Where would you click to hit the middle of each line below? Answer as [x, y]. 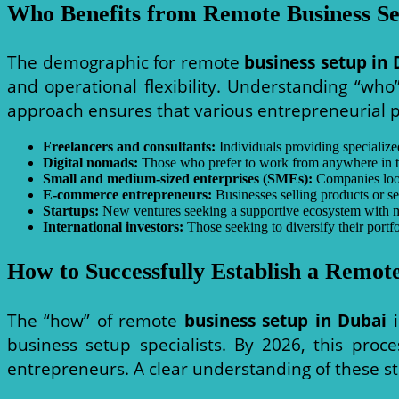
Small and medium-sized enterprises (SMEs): [178, 179]
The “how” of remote [96, 320]
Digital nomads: [90, 163]
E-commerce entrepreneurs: [127, 195]
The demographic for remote [126, 62]
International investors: [113, 227]
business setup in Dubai [285, 320]
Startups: [71, 211]
